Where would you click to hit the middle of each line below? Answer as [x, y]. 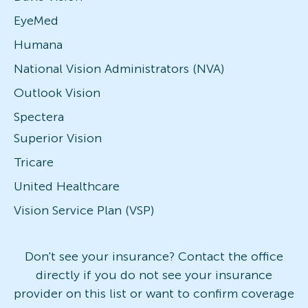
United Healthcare [67, 186]
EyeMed [36, 20]
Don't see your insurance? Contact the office [154, 256]
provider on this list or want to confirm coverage [154, 293]
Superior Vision [58, 138]
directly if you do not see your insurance [154, 275]
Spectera [39, 117]
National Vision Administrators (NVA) [119, 68]
